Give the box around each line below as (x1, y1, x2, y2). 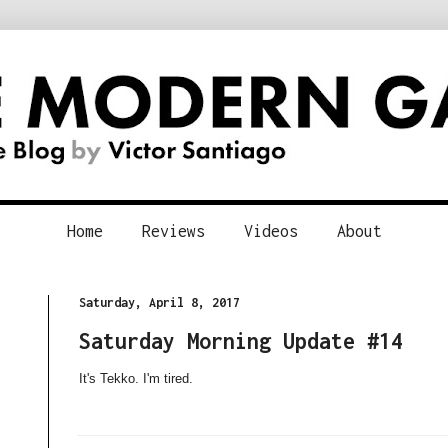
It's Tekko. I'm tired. (78, 370, 193, 386)
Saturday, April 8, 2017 (78, 294, 240, 310)
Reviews (141, 221, 205, 240)
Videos (243, 221, 298, 240)
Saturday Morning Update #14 (78, 327, 403, 354)
